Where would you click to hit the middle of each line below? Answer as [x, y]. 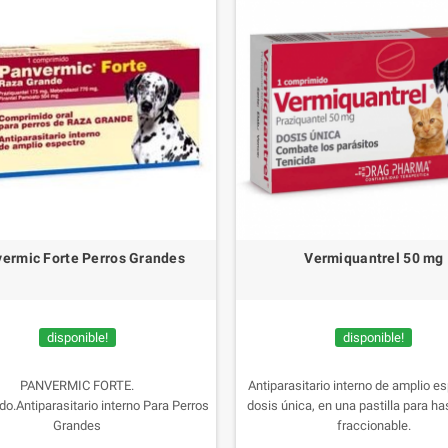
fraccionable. [373, 425]
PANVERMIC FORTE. [77, 385]
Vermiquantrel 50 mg [374, 257]
